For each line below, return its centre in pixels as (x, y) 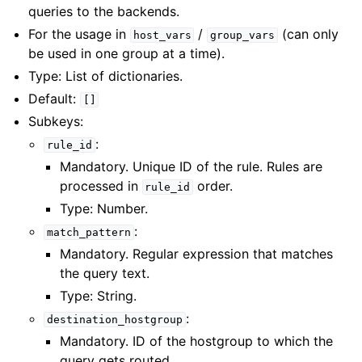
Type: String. (98, 296)
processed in (101, 186)
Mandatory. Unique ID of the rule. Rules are (191, 166)
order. (213, 186)
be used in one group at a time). (127, 53)
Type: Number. (103, 208)
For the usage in (80, 34)
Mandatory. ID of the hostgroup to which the (196, 341)
